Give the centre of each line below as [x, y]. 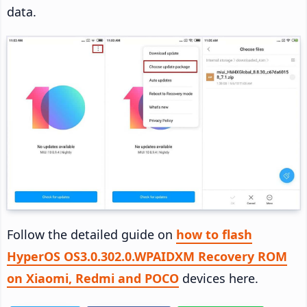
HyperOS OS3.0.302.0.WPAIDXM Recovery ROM [147, 256]
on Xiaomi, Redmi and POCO [93, 278]
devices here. [219, 278]
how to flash [214, 234]
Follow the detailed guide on [91, 234]
